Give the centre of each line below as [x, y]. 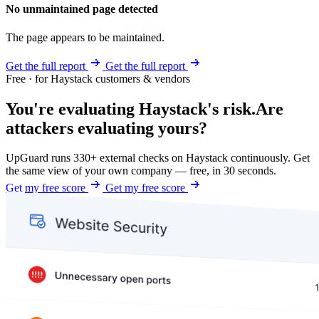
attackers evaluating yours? [106, 128]
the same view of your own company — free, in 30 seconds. [141, 171]
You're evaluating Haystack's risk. [131, 109]
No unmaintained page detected [82, 9]
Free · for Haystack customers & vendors [98, 78]
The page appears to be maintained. [85, 37]
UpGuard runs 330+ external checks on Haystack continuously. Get [158, 158]
